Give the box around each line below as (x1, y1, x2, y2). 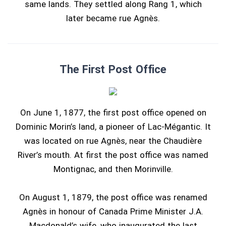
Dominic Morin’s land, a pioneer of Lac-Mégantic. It (15, 122, 211, 132)
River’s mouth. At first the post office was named (18, 150, 208, 160)
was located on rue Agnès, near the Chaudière (24, 136, 202, 146)
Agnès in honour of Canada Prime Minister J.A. (23, 206, 203, 216)
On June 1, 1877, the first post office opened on (20, 107, 206, 118)
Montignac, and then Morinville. (53, 164, 173, 174)
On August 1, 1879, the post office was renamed (19, 192, 207, 202)
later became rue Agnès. (66, 13, 160, 23)
